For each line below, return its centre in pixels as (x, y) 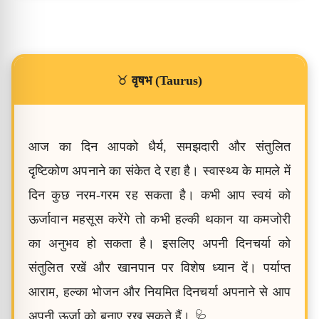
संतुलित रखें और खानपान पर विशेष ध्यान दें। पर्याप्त (159, 268)
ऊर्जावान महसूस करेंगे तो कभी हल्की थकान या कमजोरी (159, 219)
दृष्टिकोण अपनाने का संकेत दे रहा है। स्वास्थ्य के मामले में (159, 171)
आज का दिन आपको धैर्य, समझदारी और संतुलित (159, 147)
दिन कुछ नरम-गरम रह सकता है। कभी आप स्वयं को (159, 195)
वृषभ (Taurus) (167, 80)
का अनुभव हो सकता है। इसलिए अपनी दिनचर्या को (159, 244)
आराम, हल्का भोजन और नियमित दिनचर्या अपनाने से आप (159, 292)
